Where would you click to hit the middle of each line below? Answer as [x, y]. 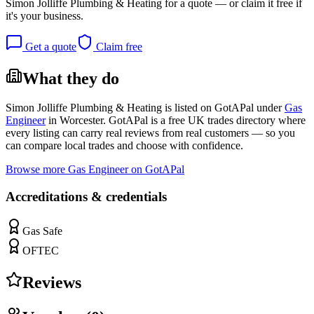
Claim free [118, 46]
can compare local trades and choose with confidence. [124, 146]
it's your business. [45, 15]
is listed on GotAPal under [222, 108]
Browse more [37, 170]
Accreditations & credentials [86, 197]
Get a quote [49, 46]
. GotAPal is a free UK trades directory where [204, 121]
